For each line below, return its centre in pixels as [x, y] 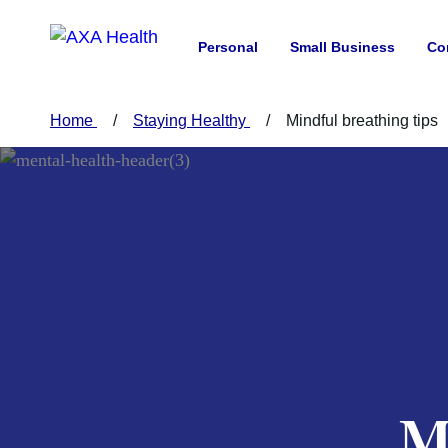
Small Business [342, 47]
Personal [228, 47]
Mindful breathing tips [362, 120]
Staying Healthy [191, 120]
